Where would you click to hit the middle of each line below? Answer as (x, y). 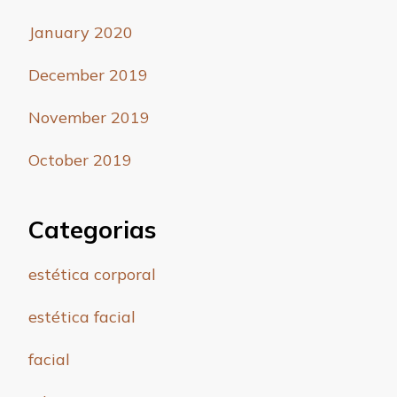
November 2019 (89, 118)
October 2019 (80, 160)
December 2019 (88, 75)
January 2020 (81, 33)
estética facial (82, 316)
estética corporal (92, 274)
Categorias (92, 230)
